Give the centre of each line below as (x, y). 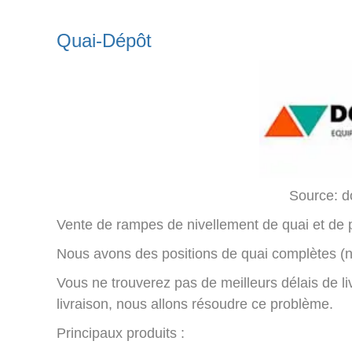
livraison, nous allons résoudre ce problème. (195, 304)
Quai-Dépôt (104, 41)
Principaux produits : (121, 334)
